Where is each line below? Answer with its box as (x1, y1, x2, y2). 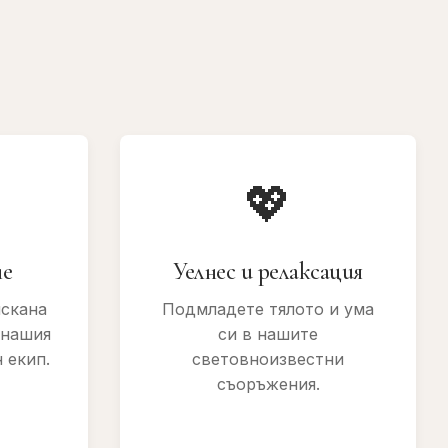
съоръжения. (216, 374, 320, 394)
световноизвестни (192, 349, 344, 369)
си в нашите (218, 324, 318, 344)
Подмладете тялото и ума (162, 299, 374, 319)
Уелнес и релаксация (173, 257, 363, 286)
